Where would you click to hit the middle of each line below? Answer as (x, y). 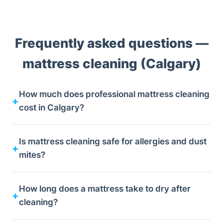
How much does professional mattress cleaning (114, 94)
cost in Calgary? (52, 108)
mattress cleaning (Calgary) (111, 64)
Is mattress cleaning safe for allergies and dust (113, 142)
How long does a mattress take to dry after (105, 189)
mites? (32, 155)
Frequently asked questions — (111, 43)
